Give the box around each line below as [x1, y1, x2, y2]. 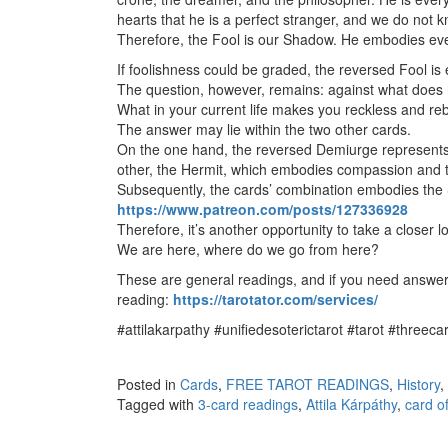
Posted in [117, 374, 180, 395]
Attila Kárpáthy [306, 394, 397, 415]
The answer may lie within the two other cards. [117, 119, 411, 140]
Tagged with [117, 394, 198, 415]
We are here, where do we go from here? [117, 239, 379, 260]
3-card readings [198, 394, 298, 415]
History [397, 374, 440, 395]
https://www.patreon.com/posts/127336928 [117, 199, 408, 220]
